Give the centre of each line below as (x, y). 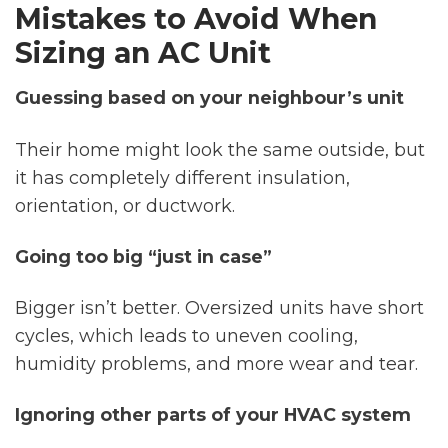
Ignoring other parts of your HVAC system (213, 414)
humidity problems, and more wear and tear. (216, 363)
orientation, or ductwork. (125, 205)
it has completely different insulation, (182, 177)
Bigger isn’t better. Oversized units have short (219, 307)
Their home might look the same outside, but (220, 149)
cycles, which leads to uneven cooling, (186, 335)
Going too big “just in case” (143, 256)
